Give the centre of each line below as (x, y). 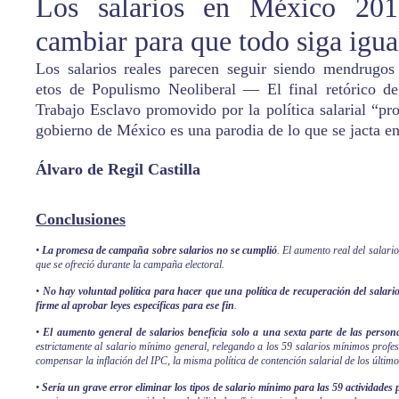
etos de (64, 89)
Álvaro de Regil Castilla (118, 169)
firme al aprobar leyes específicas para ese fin (135, 305)
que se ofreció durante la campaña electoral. (130, 265)
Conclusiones (81, 219)
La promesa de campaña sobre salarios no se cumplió (160, 250)
